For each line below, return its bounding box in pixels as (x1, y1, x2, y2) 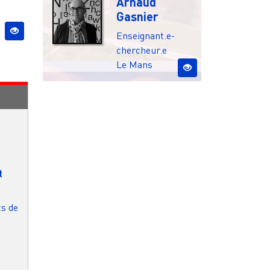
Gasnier (116, 8, 159, 24)
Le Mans (116, 58, 153, 71)
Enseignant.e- (116, 29, 175, 42)
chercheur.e (116, 43, 168, 56)
